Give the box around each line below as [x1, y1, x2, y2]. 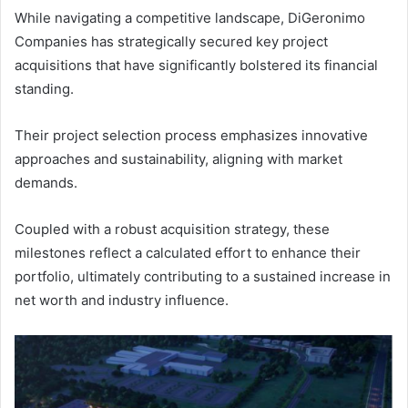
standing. [15, 79, 74, 97]
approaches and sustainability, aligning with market [15, 149, 342, 168]
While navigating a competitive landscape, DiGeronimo [15, 8, 365, 26]
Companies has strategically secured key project [15, 32, 328, 50]
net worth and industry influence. [15, 291, 229, 309]
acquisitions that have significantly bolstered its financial [15, 56, 378, 74]
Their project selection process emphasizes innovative [15, 126, 368, 144]
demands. [15, 173, 77, 191]
